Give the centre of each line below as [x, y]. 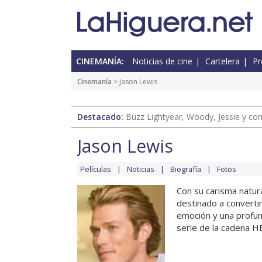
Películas [96, 169]
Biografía [186, 169]
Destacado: [101, 117]
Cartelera [223, 61]
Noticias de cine [162, 61]
